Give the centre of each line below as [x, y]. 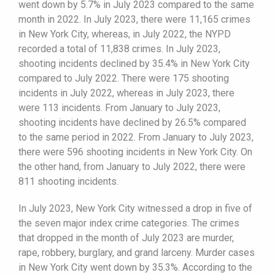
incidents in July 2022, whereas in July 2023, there [126, 93]
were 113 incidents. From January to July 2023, [119, 107]
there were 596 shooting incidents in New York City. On [135, 152]
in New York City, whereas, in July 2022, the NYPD [125, 34]
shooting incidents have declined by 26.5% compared [132, 122]
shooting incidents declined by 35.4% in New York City [134, 63]
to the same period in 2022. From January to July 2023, [136, 137]
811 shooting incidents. [68, 181]
